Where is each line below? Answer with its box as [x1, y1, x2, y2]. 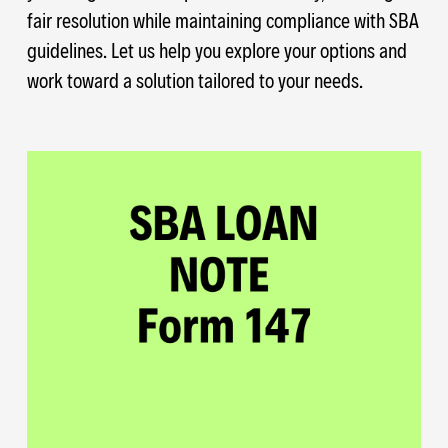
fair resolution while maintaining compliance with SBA [26, 7, 419, 32]
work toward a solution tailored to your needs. [26, 67, 363, 92]
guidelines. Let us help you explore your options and [26, 37, 407, 62]
